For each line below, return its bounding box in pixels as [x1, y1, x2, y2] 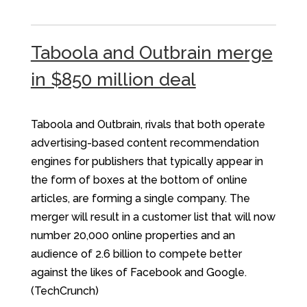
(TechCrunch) [30, 284, 99, 297]
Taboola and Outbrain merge [30, 42, 273, 64]
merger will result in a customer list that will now [30, 210, 275, 223]
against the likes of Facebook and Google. [30, 265, 247, 279]
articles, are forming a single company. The [30, 191, 250, 205]
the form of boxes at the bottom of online [30, 173, 247, 186]
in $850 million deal [30, 69, 196, 90]
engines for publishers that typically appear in [30, 154, 263, 168]
